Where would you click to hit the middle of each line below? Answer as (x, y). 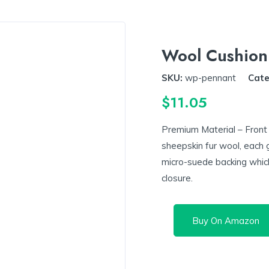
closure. (177, 178)
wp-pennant (210, 77)
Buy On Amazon (226, 220)
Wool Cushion (215, 55)
